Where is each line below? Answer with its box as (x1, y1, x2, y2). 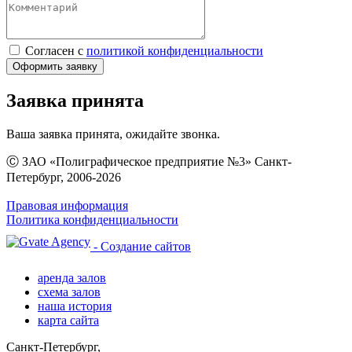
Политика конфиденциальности (6, 213, 178, 227)
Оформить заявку (13, 60, 97, 73)
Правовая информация (6, 199, 128, 213)
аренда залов (38, 271, 106, 285)
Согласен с (25, 44, 86, 58)
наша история (38, 299, 112, 313)
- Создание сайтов (90, 240, 191, 254)
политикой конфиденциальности (86, 44, 263, 58)
